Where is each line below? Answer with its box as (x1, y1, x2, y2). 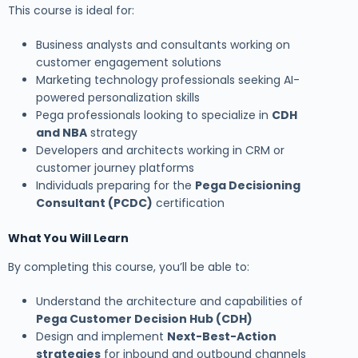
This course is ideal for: (8, 2, 134, 18)
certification (153, 194, 225, 211)
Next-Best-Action (167, 328, 276, 344)
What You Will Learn (8, 229, 129, 246)
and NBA (36, 124, 87, 141)
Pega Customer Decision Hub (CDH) (36, 310, 253, 327)
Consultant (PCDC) (36, 194, 153, 211)
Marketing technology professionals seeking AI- (36, 71, 300, 88)
